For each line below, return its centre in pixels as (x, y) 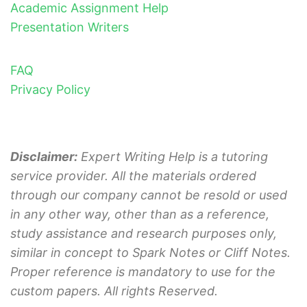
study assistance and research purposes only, (144, 234)
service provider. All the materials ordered (133, 176)
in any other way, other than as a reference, (140, 214)
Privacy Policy (50, 90)
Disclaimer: (44, 157)
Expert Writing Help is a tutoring (173, 157)
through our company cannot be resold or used (149, 195)
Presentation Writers (70, 27)
